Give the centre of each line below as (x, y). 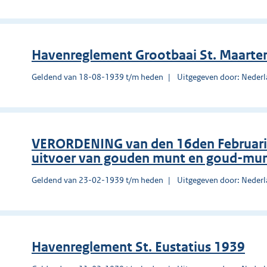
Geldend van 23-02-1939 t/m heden (97, 180)
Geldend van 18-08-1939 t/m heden (97, 77)
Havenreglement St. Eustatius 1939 (138, 247)
